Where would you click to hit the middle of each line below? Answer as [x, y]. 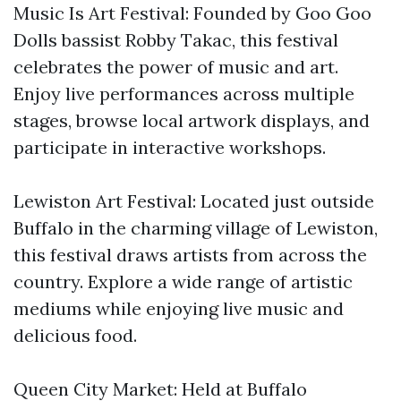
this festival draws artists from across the [190, 255]
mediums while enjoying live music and [179, 308]
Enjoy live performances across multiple [184, 94]
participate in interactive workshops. [170, 147]
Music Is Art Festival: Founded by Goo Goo [192, 13]
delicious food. [75, 335]
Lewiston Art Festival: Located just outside [194, 201]
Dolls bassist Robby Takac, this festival [176, 40]
